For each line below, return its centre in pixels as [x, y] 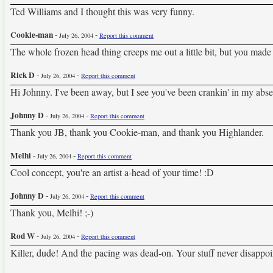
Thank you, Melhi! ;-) [52, 212]
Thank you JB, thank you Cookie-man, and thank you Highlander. [137, 132]
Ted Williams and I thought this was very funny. [102, 11]
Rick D [23, 75]
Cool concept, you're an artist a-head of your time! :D [112, 172]
